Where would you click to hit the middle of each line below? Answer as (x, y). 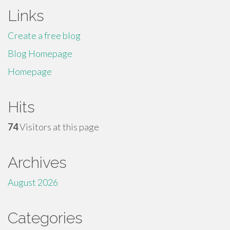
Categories (45, 218)
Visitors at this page (59, 127)
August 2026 (33, 182)
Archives (37, 162)
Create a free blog (44, 35)
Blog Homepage (40, 53)
